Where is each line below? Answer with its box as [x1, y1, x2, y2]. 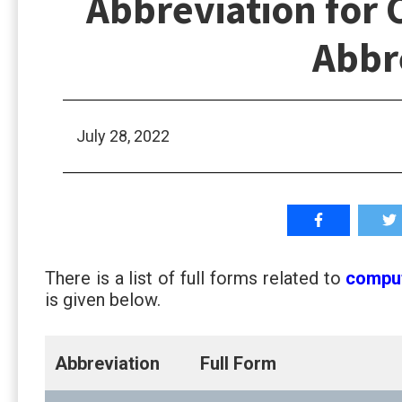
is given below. [45, 288, 161, 310]
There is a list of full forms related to [45, 267, 346, 289]
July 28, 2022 [76, 127, 170, 145]
